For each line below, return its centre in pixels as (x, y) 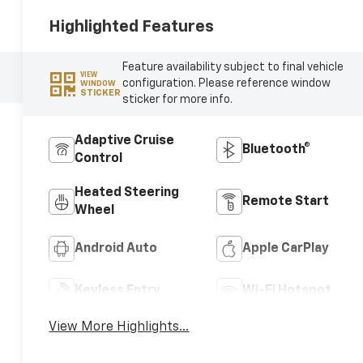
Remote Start (285, 202)
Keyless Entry (118, 291)
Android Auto (116, 249)
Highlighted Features (132, 26)
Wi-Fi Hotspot (286, 291)
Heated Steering (127, 193)
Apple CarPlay (285, 249)
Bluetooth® (276, 150)
